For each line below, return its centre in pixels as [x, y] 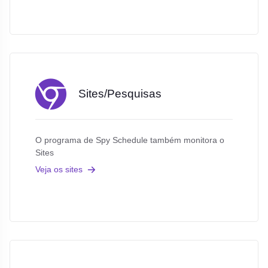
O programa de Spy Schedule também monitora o [130, 140]
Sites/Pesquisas [120, 94]
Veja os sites [59, 169]
